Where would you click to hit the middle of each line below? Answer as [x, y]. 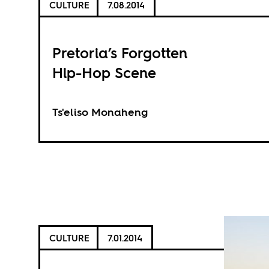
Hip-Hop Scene [104, 73]
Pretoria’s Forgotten [119, 53]
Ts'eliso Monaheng [100, 112]
